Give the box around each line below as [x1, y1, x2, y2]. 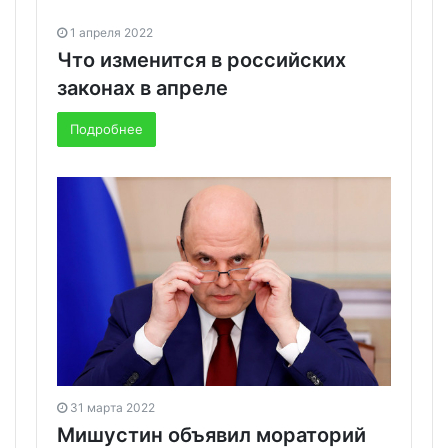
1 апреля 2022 [70, 25, 153, 41]
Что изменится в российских [57, 48, 346, 73]
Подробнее [70, 121, 143, 138]
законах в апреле [57, 76, 228, 101]
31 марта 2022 [70, 399, 155, 415]
